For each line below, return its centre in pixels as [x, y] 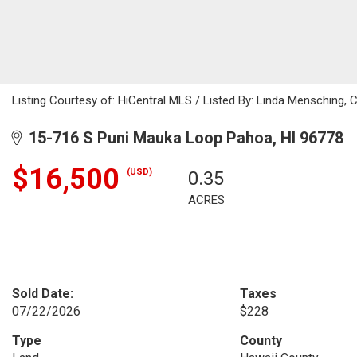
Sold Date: [43, 294]
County [261, 341]
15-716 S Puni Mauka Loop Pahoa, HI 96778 [182, 138]
